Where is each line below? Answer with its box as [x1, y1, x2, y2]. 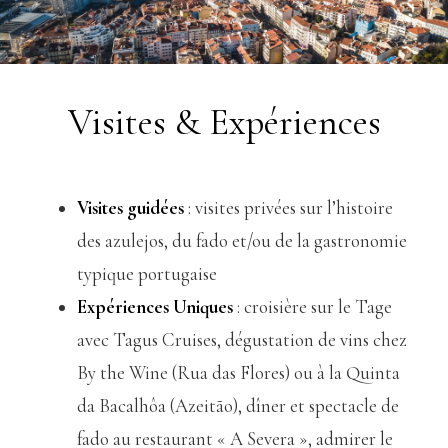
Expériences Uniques [77, 296, 234, 319]
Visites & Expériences [67, 100, 381, 146]
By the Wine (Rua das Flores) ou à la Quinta [77, 362, 401, 385]
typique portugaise [77, 263, 218, 286]
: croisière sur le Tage [233, 296, 393, 319]
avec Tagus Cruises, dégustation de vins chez [77, 329, 408, 352]
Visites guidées [77, 197, 185, 220]
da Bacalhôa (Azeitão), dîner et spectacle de [77, 395, 400, 418]
